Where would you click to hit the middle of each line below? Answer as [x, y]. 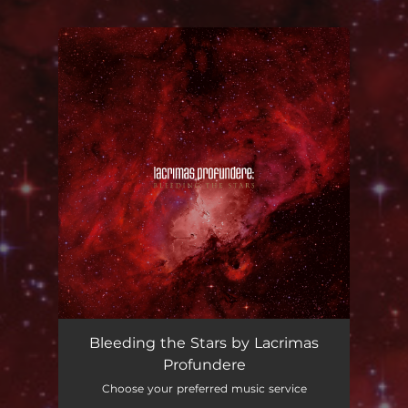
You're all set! [152, 73]
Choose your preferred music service [204, 388]
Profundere [204, 365]
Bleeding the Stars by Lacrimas [204, 343]
